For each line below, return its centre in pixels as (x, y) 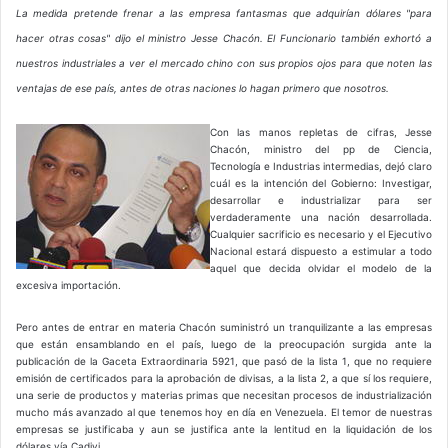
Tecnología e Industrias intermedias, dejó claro (321, 165)
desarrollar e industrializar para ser (321, 199)
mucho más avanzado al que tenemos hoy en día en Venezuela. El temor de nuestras (224, 411)
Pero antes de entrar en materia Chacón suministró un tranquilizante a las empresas (224, 326)
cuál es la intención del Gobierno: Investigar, (321, 182)
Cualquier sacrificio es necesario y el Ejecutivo (321, 233)
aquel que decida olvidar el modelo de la (321, 267)
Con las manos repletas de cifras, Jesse (321, 131)
